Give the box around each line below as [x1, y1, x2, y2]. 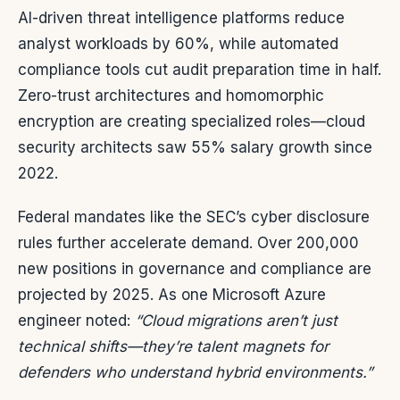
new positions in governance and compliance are [18, 260, 371, 279]
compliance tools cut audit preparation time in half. [18, 61, 381, 79]
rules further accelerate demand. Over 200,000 [18, 234, 359, 253]
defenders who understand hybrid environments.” [18, 363, 372, 382]
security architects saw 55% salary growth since [18, 138, 372, 157]
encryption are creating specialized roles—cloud [18, 112, 365, 131]
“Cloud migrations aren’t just [135, 312, 337, 330]
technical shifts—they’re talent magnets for [18, 337, 329, 356]
